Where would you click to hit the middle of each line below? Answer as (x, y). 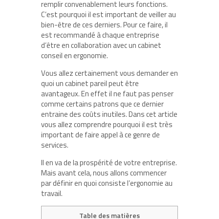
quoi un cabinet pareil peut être (90, 83)
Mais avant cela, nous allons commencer (104, 173)
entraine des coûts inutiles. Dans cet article (109, 114)
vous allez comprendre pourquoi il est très (107, 124)
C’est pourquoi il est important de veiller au (109, 14)
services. (55, 145)
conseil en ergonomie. (75, 55)
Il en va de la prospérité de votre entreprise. (109, 162)
